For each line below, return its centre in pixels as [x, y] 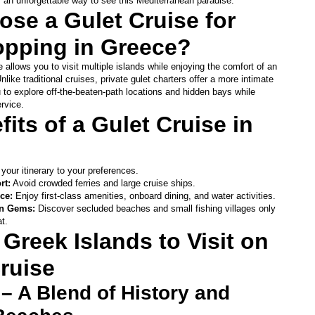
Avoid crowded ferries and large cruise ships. [103, 184]
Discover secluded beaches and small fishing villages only [156, 209]
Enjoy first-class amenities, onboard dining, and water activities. [144, 196]
